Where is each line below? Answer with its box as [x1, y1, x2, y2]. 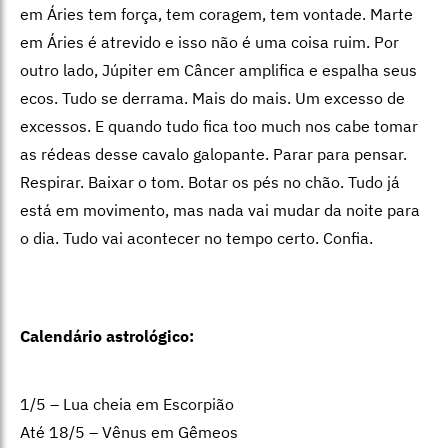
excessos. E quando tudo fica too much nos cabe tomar [20, 115, 418, 136]
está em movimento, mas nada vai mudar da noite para [20, 199, 420, 220]
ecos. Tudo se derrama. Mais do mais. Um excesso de [20, 87, 405, 108]
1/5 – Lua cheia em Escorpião [20, 393, 234, 414]
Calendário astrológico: [20, 325, 198, 346]
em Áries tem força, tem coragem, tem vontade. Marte [20, 3, 413, 24]
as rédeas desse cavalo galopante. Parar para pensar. [20, 143, 407, 164]
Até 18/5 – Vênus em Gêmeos [20, 421, 238, 442]
